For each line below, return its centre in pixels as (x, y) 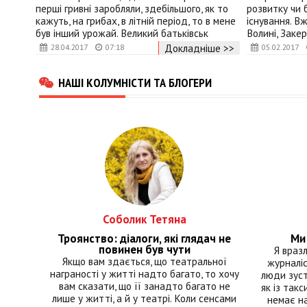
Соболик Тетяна (144, 220)
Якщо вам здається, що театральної (144, 261)
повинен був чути (144, 250)
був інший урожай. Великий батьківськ (122, 33)
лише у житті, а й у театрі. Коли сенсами (145, 298)
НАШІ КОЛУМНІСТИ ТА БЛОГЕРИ (135, 83)
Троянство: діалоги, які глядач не (145, 239)
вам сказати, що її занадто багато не (144, 286)
